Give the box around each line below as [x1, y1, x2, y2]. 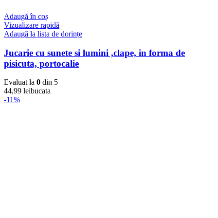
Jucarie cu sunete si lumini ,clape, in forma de [4, 47, 185, 58]
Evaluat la [4, 78, 36, 87]
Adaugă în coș [4, 12, 48, 20]
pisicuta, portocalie [4, 58, 79, 69]
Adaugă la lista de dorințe [4, 29, 82, 38]
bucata [31, 87, 51, 95]
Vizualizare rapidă [4, 20, 59, 29]
